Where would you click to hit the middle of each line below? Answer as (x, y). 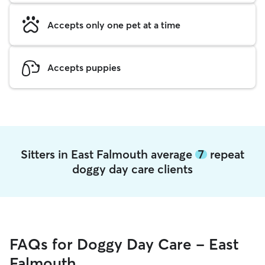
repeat (226, 154)
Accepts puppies (84, 67)
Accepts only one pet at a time (114, 25)
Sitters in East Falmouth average (108, 154)
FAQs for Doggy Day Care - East (124, 244)
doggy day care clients (132, 169)
